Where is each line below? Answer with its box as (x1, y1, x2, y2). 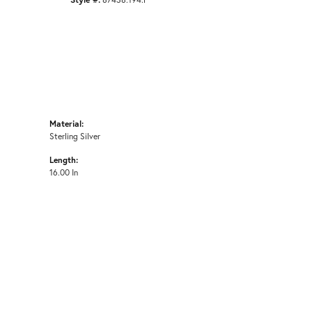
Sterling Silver (49, 130, 100, 142)
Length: (49, 154, 78, 166)
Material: (49, 118, 84, 130)
